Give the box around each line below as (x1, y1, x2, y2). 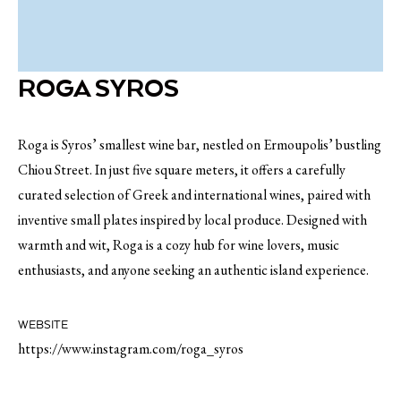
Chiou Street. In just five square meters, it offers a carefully (18, 160, 346, 179)
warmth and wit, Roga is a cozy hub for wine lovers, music (18, 235, 339, 254)
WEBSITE (18, 319, 68, 332)
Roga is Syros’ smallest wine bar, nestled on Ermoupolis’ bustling (18, 135, 381, 154)
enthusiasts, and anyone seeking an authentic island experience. (18, 260, 369, 279)
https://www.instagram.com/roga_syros (18, 339, 243, 358)
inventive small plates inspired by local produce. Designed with (18, 210, 367, 229)
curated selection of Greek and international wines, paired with (18, 185, 371, 204)
